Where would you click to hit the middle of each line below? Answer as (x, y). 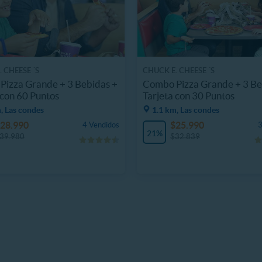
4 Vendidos (101, 125)
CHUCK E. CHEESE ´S (179, 70)
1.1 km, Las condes (186, 110)
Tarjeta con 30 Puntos (189, 95)
